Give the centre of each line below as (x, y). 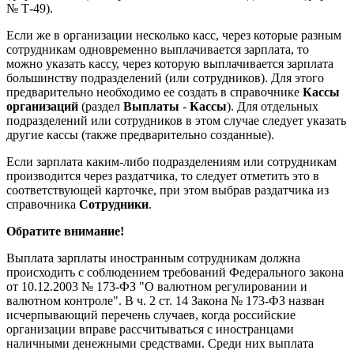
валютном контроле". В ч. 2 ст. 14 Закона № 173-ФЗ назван (166, 300)
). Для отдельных (273, 106)
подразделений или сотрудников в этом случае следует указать (176, 120)
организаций (42, 106)
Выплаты (151, 106)
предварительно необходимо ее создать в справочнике (154, 92)
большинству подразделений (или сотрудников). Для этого (165, 77)
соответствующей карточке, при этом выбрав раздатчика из (168, 190)
